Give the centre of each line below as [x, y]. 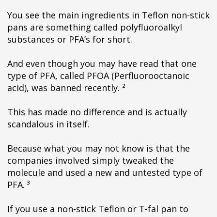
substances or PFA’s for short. [70, 39]
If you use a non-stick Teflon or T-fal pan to [98, 209]
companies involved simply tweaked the [91, 160]
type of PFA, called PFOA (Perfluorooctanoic [98, 76]
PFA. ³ [19, 185]
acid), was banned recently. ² [66, 88]
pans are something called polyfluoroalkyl [95, 27]
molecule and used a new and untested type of [105, 172]
